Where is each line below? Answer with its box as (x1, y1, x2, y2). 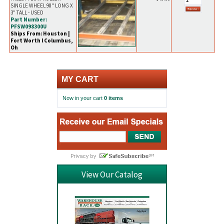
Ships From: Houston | (10, 30, 70, 37)
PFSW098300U (10, 23, 46, 30)
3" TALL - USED (10, 9, 43, 16)
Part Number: (10, 16, 47, 23)
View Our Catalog (81, 169, 142, 180)
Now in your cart (62, 95, 104, 101)
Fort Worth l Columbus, (10, 37, 72, 44)
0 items (104, 95, 123, 101)
